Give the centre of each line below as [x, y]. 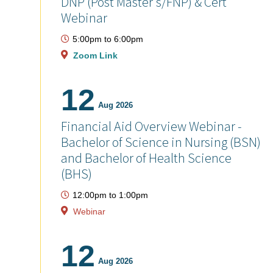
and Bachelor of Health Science [146, 158]
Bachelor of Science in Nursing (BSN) [161, 142]
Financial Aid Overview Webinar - [151, 126]
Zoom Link [95, 55]
